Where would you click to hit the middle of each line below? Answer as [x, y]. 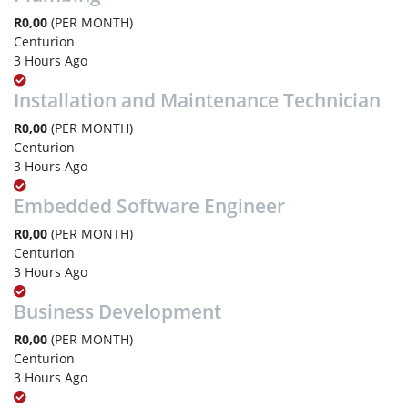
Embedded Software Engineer [149, 205]
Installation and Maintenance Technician [197, 100]
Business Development [117, 311]
